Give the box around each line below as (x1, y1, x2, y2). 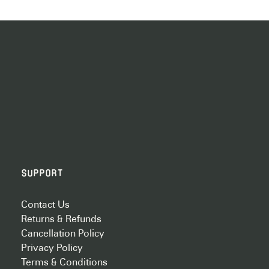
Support (20, 168, 63, 178)
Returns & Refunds (20, 215, 101, 224)
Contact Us (20, 201, 70, 210)
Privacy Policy (20, 244, 83, 253)
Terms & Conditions (20, 258, 107, 267)
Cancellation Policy (20, 229, 104, 238)
